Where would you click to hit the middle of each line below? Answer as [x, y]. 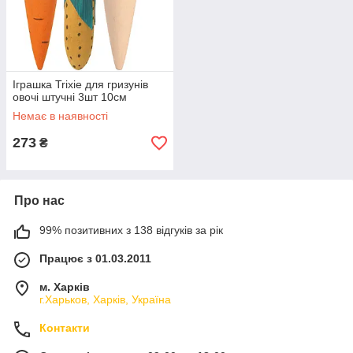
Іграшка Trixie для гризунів [80, 84]
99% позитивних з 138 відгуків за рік [131, 230]
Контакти [65, 328]
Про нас [39, 201]
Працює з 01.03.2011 [95, 258]
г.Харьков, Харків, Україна [105, 299]
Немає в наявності [60, 116]
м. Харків [65, 287]
